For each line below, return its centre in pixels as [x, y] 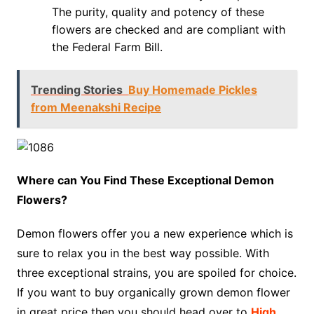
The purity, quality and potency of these [158, 12]
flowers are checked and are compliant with [168, 30]
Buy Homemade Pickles [192, 90]
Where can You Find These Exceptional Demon [145, 180]
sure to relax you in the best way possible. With [143, 253]
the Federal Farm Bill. [109, 47]
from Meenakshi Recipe [96, 108]
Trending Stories [76, 90]
